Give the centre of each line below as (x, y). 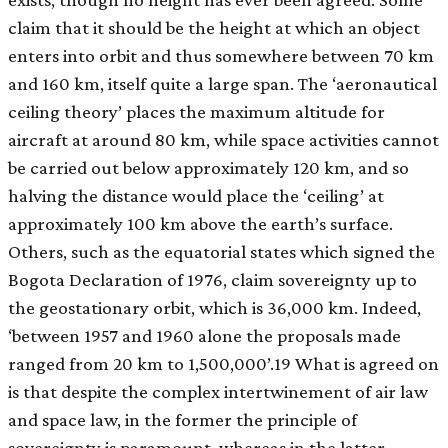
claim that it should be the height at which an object (214, 28)
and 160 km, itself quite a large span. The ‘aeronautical (222, 84)
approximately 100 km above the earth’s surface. (200, 224)
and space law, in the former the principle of (182, 420)
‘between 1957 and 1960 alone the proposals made (204, 336)
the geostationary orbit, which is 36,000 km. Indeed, (214, 308)
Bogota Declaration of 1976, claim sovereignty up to (212, 280)
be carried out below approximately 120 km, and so (208, 168)
